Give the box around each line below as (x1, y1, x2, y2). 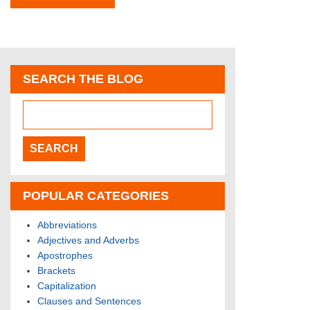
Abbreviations (37, 219, 97, 231)
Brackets (37, 265, 75, 277)
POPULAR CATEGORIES (23, 189, 169, 203)
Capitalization (37, 280, 96, 292)
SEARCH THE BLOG (23, 72, 143, 86)
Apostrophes (37, 250, 93, 262)
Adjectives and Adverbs (37, 235, 139, 246)
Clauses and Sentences (37, 295, 141, 307)
